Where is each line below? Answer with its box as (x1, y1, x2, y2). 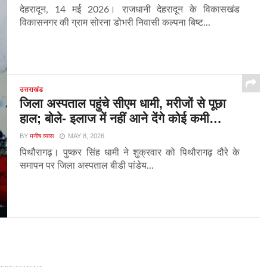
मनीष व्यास (30, 132, 54, 140)
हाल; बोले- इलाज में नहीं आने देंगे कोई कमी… (20, 111, 222, 126)
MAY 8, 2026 (68, 132, 105, 140)
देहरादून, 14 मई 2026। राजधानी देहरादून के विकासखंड (20, 5, 240, 15)
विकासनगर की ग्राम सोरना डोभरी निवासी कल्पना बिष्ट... (20, 18, 211, 28)
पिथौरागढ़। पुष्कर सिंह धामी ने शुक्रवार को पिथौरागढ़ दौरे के (20, 148, 240, 158)
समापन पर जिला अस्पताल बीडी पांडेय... (20, 161, 154, 171)
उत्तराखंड (20, 86, 44, 94)
